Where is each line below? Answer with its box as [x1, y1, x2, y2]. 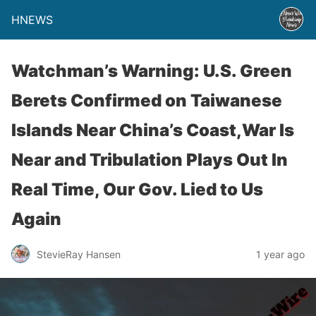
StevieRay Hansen [37, 248, 121, 260]
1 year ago [256, 248, 305, 260]
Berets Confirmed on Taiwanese [11, 90, 282, 111]
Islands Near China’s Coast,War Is [11, 120, 294, 140]
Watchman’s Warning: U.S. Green [11, 61, 292, 81]
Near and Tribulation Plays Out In [11, 150, 288, 170]
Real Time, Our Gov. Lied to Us [11, 179, 263, 200]
